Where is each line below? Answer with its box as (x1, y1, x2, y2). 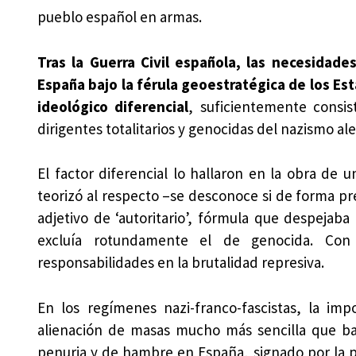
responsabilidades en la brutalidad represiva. (37, 253, 324, 273)
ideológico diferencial (37, 96, 189, 116)
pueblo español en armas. (37, 7, 202, 27)
